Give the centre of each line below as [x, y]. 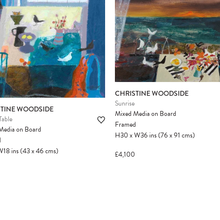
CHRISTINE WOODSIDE [152, 94]
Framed [125, 125]
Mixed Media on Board [146, 114]
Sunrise [125, 104]
